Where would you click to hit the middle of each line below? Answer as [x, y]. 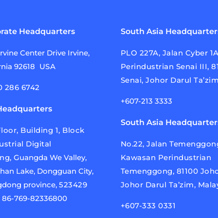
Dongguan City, [65, 171]
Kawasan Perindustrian [166, 157]
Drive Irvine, [68, 53]
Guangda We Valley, [50, 157]
